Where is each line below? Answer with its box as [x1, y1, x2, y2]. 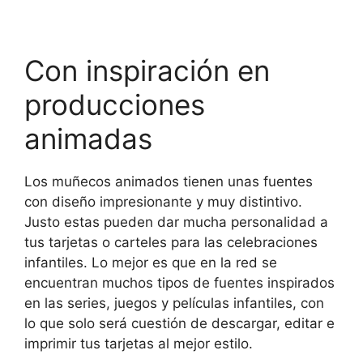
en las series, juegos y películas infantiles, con [24, 295, 324, 312]
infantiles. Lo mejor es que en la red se [24, 254, 277, 271]
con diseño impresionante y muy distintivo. [24, 194, 302, 211]
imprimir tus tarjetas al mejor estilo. [24, 335, 253, 352]
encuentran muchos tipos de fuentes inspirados [24, 275, 335, 292]
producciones [24, 88, 205, 122]
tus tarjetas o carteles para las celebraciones [24, 234, 318, 251]
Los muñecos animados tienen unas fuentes [24, 173, 313, 190]
